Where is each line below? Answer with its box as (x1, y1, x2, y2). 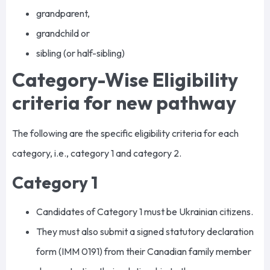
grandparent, (36, 7, 92, 20)
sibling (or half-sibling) (36, 47, 127, 60)
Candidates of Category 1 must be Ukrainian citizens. (36, 205, 255, 218)
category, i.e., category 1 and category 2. (12, 147, 183, 160)
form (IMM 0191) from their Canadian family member (36, 245, 251, 257)
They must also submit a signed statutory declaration (36, 225, 254, 237)
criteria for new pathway (12, 90, 243, 115)
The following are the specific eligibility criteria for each (12, 127, 239, 140)
